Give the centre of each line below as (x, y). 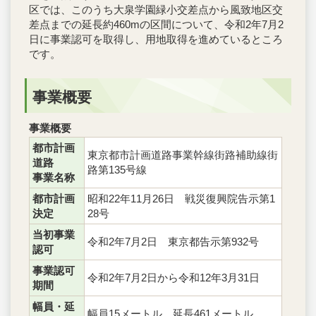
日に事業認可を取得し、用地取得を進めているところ (156, 39)
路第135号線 (117, 169)
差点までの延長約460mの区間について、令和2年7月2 (156, 25)
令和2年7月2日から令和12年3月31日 (174, 277)
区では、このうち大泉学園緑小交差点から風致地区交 (156, 10)
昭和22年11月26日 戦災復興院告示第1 (181, 198)
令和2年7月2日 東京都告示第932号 (173, 241)
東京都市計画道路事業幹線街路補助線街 (183, 154)
